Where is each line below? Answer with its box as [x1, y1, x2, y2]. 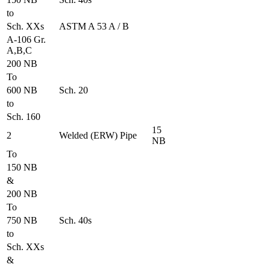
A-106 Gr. [7, 34, 46, 45]
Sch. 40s [59, 215, 92, 225]
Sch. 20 [59, 84, 88, 95]
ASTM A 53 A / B [59, 20, 129, 31]
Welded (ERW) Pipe [59, 130, 137, 140]
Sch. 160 [7, 111, 40, 122]
